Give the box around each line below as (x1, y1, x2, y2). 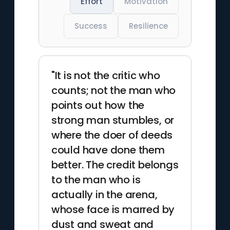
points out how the (51, 98, 145, 112)
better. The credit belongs (51, 158, 179, 172)
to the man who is (51, 172, 141, 187)
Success (74, 21, 108, 31)
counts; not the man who (51, 83, 176, 98)
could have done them (51, 143, 165, 157)
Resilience (129, 21, 168, 31)
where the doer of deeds (51, 128, 173, 142)
